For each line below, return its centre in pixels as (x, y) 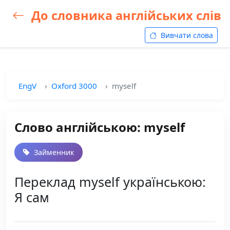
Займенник (53, 152)
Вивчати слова (186, 35)
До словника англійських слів (125, 15)
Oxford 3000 (74, 86)
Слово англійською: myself (100, 127)
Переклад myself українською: (110, 182)
